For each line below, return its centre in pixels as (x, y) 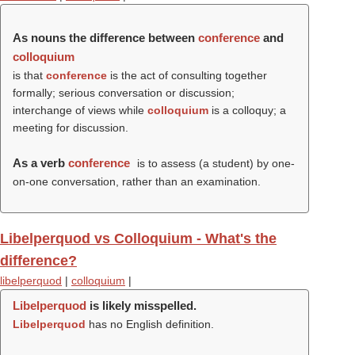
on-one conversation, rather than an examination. (137, 181)
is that (29, 75)
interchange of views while (80, 110)
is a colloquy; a (247, 110)
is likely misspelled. (141, 305)
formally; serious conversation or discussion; (124, 93)
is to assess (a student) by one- (214, 163)
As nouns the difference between (105, 38)
